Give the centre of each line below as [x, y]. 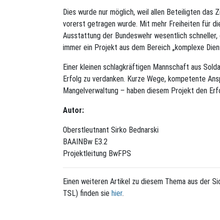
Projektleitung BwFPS [97, 153]
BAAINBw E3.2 [85, 141]
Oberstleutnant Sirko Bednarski [111, 130]
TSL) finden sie [87, 193]
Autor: [73, 110]
